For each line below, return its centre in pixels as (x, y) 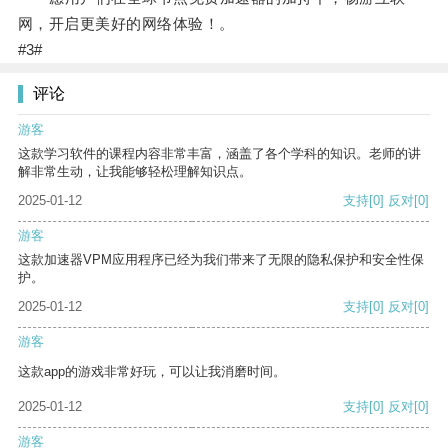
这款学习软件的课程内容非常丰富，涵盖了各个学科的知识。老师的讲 (219, 154)
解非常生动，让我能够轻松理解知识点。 (135, 172)
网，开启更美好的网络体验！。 (126, 24)
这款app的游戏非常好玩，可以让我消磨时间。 (152, 372)
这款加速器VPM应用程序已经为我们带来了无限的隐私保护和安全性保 (221, 260)
